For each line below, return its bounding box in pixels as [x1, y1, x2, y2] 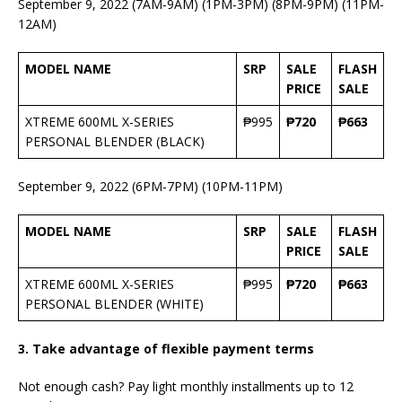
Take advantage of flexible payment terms [32, 340, 314, 358]
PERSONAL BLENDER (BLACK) [25, 133, 205, 151]
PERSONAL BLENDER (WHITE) [25, 295, 204, 313]
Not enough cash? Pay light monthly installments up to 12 [18, 378, 354, 396]
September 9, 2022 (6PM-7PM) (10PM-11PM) [18, 178, 283, 196]
